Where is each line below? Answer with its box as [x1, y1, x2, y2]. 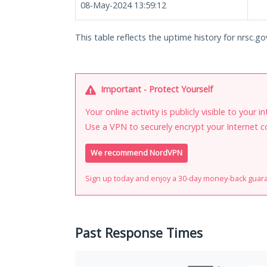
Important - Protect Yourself [98, 83, 213, 95]
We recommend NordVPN [91, 148, 182, 159]
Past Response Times [75, 224, 203, 242]
